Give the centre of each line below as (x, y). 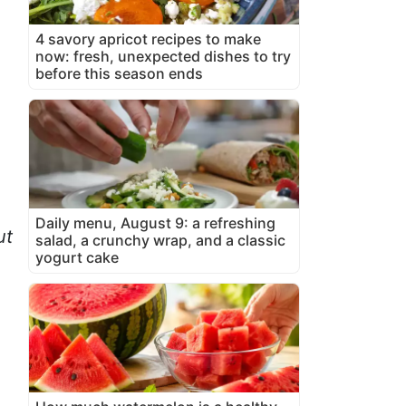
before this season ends (119, 73)
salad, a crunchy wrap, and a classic (160, 240)
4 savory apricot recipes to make (148, 39)
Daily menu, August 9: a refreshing (155, 222)
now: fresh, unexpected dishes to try (163, 56)
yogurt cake (77, 257)
